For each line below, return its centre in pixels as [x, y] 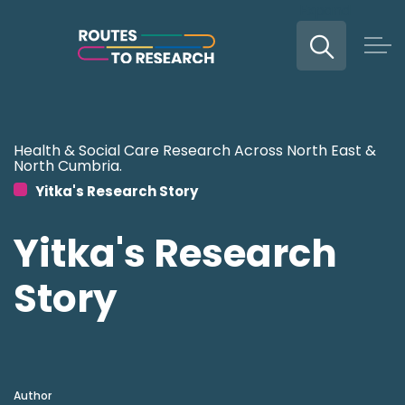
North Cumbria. [68, 166]
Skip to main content [202, 19]
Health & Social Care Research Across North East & [195, 151]
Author [33, 396]
